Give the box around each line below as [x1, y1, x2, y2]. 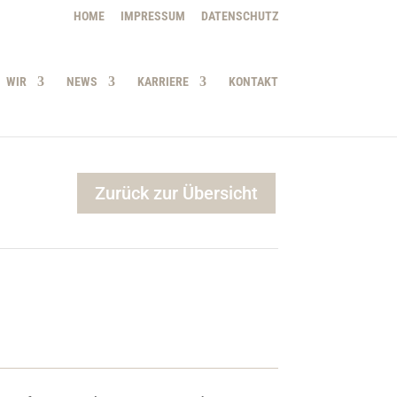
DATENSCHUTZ [200, 8, 278, 23]
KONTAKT [228, 74, 278, 89]
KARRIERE [136, 74, 189, 89]
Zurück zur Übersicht [94, 182, 258, 204]
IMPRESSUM [120, 8, 185, 23]
